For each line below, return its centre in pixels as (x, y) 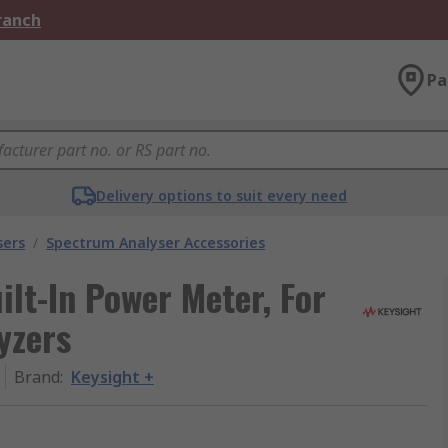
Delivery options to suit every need (222, 195)
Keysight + (112, 377)
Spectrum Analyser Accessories (155, 242)
